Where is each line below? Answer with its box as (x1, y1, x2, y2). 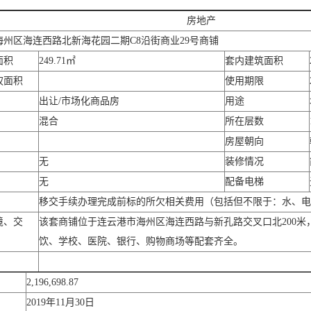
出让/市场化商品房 (39, 96, 119, 106)
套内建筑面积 (225, 56, 283, 66)
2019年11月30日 (26, 297, 94, 308)
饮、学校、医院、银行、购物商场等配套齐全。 (39, 236, 243, 246)
